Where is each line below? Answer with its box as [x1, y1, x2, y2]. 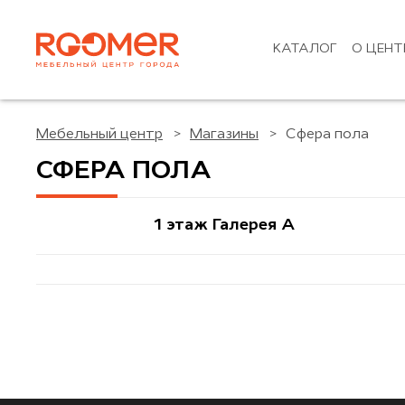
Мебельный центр [36, 127, 163, 142]
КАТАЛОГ [272, 42, 337, 56]
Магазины [190, 127, 259, 142]
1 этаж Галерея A [154, 217, 296, 234]
